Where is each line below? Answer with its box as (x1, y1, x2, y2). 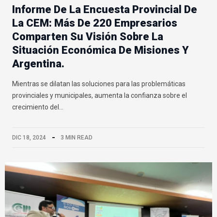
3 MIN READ (61, 134, 93, 141)
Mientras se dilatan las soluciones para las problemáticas (12, 80, 186, 88)
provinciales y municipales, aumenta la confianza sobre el (12, 92, 187, 100)
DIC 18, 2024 (12, 134, 46, 141)
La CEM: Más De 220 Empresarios (12, 17, 177, 30)
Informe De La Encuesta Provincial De (12, 3, 197, 16)
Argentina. (12, 58, 64, 70)
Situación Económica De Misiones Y (12, 44, 189, 57)
